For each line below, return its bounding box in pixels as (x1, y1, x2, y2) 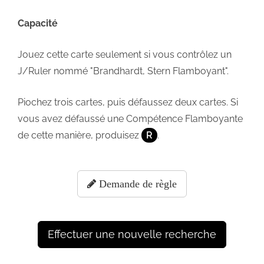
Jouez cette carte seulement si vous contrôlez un (18, 48, 232, 60)
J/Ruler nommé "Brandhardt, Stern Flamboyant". (18, 65, 229, 77)
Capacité (18, 17, 58, 29)
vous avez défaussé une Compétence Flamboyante (18, 113, 243, 124)
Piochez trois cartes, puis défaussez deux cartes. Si (18, 96, 238, 108)
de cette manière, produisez (18, 129, 141, 141)
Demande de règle (96, 178, 177, 189)
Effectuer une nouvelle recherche (48, 227, 216, 240)
